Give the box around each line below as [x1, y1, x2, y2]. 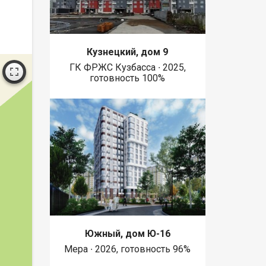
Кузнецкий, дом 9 [87, 46, 169, 58]
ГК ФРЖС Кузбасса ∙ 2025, [69, 61, 186, 73]
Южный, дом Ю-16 [84, 228, 170, 240]
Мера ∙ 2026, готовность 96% [64, 243, 191, 255]
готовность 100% [90, 72, 166, 84]
